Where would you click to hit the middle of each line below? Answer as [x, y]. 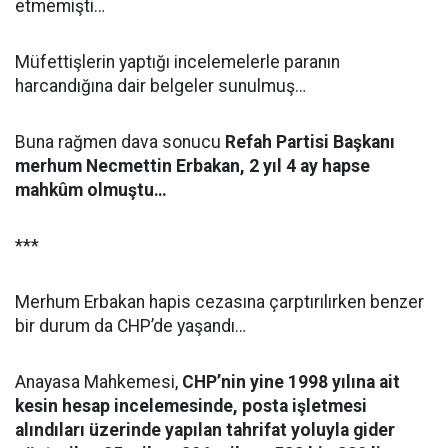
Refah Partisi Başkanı [310, 142]
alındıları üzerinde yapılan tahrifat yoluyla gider [205, 430]
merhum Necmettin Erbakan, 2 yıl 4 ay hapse [192, 166]
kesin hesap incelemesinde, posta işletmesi [191, 406]
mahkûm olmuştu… [91, 190]
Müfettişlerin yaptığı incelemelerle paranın [177, 62]
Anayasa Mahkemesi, [98, 382]
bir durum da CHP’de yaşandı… [130, 326]
